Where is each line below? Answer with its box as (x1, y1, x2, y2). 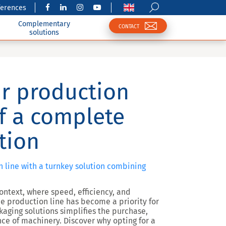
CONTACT (119, 23, 139, 30)
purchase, (112, 206, 148, 216)
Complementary (18, 19, 70, 28)
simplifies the (58, 206, 112, 216)
